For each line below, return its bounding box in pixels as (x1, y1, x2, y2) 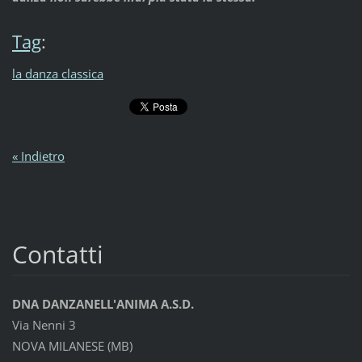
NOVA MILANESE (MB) (11, 338, 133, 355)
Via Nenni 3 (11, 317, 76, 334)
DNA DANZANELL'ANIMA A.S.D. (11, 296, 194, 313)
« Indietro (11, 148, 65, 165)
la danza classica (11, 65, 103, 82)
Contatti (11, 238, 103, 271)
